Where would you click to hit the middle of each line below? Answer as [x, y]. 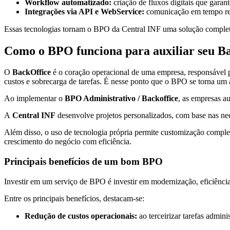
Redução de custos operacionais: [82, 216]
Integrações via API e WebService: [84, 11]
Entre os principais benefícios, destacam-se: [74, 198]
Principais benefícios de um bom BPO [83, 162]
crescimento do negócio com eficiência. [68, 142]
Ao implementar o [34, 99]
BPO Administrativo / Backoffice [121, 99]
